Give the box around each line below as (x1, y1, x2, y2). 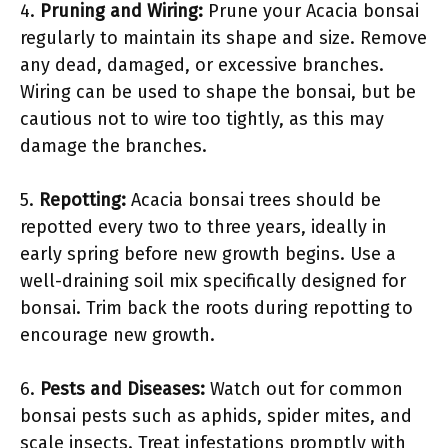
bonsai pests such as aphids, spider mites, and (20, 404, 412, 427)
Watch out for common (205, 377, 403, 400)
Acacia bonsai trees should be (126, 188, 381, 211)
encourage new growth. (20, 323, 215, 346)
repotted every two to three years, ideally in (20, 215, 387, 238)
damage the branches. (20, 134, 207, 157)
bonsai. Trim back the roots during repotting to (20, 296, 413, 319)
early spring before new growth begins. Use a (20, 242, 396, 265)
